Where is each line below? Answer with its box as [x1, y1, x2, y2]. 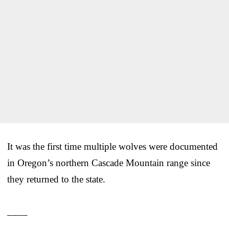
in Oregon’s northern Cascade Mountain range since [7, 157, 210, 168]
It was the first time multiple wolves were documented [7, 141, 218, 152]
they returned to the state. [7, 173, 105, 185]
